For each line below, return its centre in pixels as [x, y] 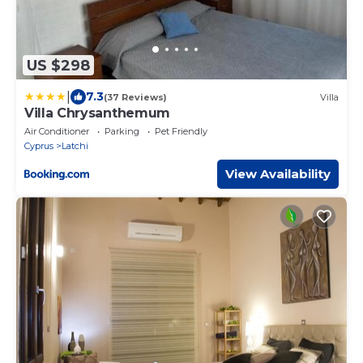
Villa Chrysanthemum [97, 113]
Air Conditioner [57, 132]
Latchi [75, 146]
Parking [122, 132]
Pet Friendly [181, 132]
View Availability [278, 174]
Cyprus [39, 146]
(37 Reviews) [135, 97]
